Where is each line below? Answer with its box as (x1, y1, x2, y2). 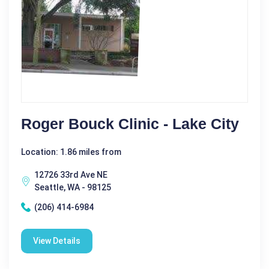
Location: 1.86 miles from (21, 147, 121, 157)
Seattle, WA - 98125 (34, 182, 111, 192)
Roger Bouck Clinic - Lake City (21, 115, 239, 132)
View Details (33, 235, 80, 246)
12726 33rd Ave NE (34, 169, 107, 180)
